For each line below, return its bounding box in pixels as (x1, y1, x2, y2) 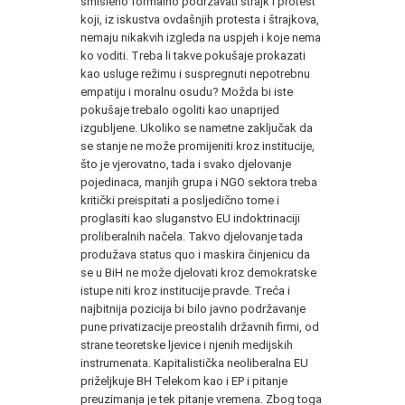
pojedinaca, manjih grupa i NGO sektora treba (80, 174, 317, 189)
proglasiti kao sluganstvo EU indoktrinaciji (80, 211, 300, 225)
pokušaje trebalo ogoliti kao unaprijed (80, 102, 279, 117)
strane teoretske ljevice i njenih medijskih (80, 337, 293, 352)
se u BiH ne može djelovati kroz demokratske (80, 265, 316, 279)
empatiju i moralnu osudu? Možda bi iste (80, 84, 293, 99)
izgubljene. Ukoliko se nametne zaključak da (80, 120, 313, 135)
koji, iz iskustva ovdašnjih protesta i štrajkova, (80, 12, 319, 26)
